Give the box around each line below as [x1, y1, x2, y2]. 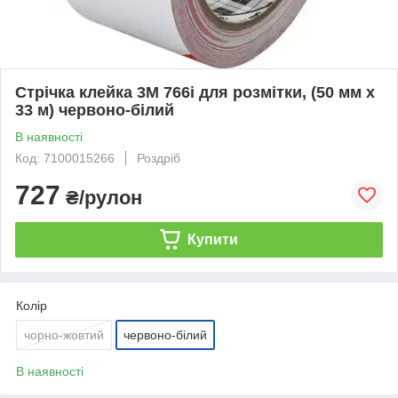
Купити [187, 231, 238, 247]
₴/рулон [60, 186, 142, 209]
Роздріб [137, 150, 180, 165]
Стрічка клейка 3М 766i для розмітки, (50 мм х [15, 83, 375, 101]
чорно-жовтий [24, 327, 104, 342]
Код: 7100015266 [15, 150, 115, 165]
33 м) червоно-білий [15, 100, 174, 119]
